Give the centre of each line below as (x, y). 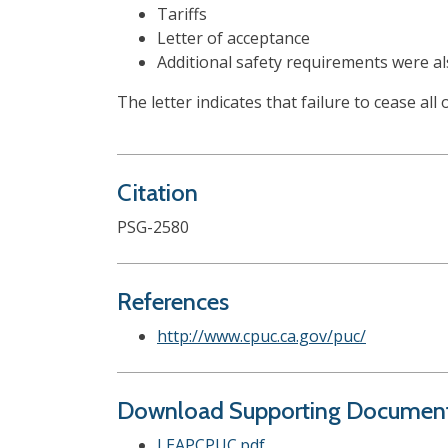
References (173, 301)
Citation (157, 192)
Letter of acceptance (233, 38)
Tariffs (182, 14)
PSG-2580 (153, 227)
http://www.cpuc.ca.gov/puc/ (261, 336)
